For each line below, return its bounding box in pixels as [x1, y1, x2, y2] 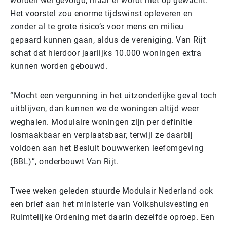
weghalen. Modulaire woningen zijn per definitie [10, 117, 193, 127]
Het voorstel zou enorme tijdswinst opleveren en [10, 8, 193, 18]
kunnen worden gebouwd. [10, 61, 107, 71]
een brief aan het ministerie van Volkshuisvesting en [10, 199, 209, 209]
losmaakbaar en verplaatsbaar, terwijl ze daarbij [10, 130, 193, 140]
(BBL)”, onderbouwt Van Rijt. [10, 156, 119, 166]
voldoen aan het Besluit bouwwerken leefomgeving [10, 143, 204, 153]
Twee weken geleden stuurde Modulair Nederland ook [10, 185, 213, 196]
